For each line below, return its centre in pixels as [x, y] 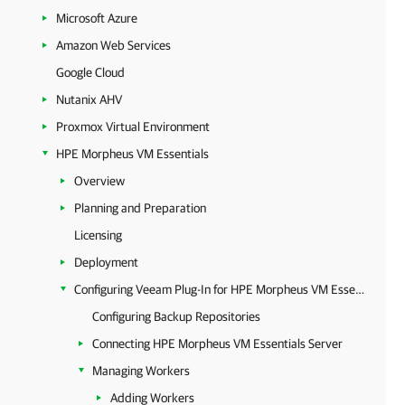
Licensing [98, 235]
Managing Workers [141, 371]
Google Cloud [90, 72]
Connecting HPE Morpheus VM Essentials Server [217, 344]
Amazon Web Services [113, 45]
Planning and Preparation [140, 208]
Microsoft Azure [97, 18]
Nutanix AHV [89, 99]
